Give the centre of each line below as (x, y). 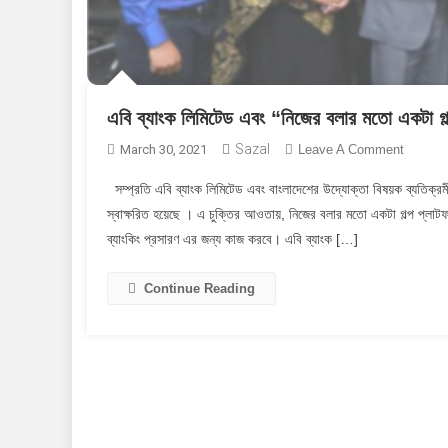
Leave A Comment (351, 149)
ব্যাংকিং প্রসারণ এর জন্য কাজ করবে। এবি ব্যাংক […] (232, 238)
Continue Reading (199, 288)
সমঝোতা (421, 424)
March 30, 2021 (163, 149)
